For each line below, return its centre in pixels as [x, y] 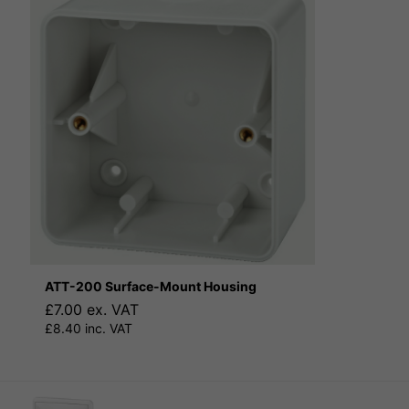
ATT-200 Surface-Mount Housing [151, 286]
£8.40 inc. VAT [89, 328]
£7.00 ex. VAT [92, 309]
